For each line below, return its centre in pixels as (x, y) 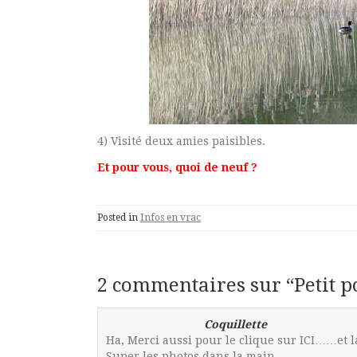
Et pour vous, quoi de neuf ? (177, 167)
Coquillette (235, 324)
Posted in (119, 217)
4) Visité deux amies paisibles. (181, 141)
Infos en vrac (171, 217)
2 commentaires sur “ (196, 285)
